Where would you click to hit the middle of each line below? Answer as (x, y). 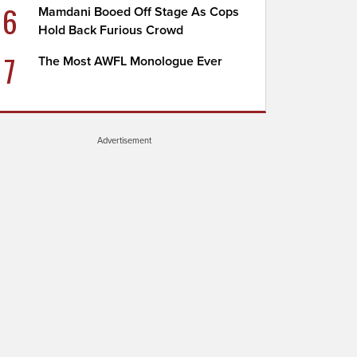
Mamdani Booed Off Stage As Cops (139, 12)
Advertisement (124, 140)
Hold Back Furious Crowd (111, 30)
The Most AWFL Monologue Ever (131, 61)
